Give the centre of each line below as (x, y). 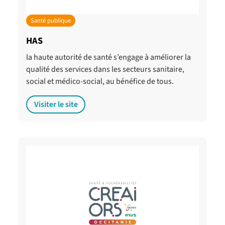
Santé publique (50, 20)
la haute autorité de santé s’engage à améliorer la (108, 58)
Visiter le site (56, 105)
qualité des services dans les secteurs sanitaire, (105, 70)
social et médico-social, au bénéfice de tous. (100, 82)
